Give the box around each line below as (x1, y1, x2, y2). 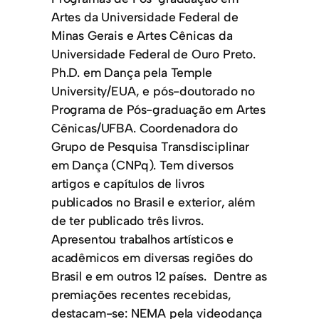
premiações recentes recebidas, (51, 286, 231, 302)
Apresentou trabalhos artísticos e (51, 231, 234, 246)
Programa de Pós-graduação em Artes (51, 101, 266, 117)
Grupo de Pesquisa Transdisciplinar (51, 138, 250, 154)
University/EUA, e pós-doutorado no (51, 83, 256, 98)
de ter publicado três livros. (51, 212, 204, 228)
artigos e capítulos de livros (51, 175, 204, 191)
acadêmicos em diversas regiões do (51, 249, 253, 265)
